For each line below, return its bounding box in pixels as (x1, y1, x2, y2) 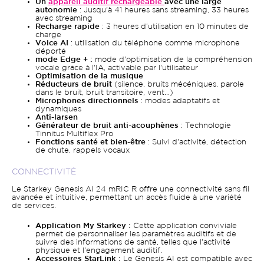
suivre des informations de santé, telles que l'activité (35, 239, 230, 246)
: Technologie (179, 123, 231, 129)
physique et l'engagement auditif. (35, 247, 162, 254)
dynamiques (35, 106, 81, 113)
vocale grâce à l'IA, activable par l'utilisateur (35, 65, 198, 71)
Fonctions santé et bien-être (35, 139, 146, 146)
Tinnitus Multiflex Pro (35, 131, 113, 137)
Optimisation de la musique (35, 73, 143, 80)
